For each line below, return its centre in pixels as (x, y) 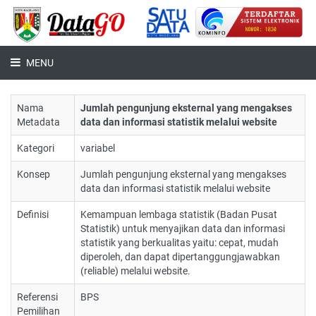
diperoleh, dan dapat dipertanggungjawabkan (180, 257)
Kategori (36, 148)
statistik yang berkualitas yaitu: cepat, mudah (180, 243)
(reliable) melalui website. (135, 271)
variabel (98, 148)
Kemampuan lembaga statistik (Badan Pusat (179, 214)
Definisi (33, 214)
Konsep (34, 174)
